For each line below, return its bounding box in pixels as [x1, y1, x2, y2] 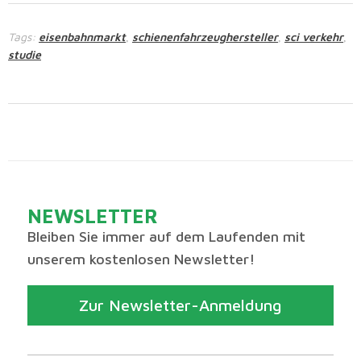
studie [8, 47, 41, 61]
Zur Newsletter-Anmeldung [79, 295, 282, 314]
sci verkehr [284, 29, 343, 44]
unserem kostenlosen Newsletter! [27, 250, 255, 268]
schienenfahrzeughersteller [132, 29, 278, 44]
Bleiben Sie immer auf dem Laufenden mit [27, 227, 305, 245]
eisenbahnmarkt [39, 29, 126, 44]
